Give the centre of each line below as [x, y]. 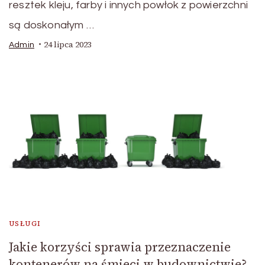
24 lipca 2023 [68, 44]
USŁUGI [25, 224]
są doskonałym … [51, 25]
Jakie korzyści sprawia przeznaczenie [120, 247]
